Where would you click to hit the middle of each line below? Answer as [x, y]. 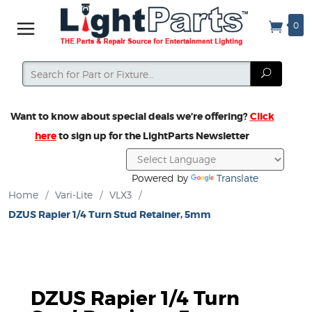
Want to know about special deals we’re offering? [130, 116]
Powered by [158, 178]
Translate [237, 178]
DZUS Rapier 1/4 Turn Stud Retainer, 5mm [110, 214]
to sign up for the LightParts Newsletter [153, 136]
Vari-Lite [74, 194]
